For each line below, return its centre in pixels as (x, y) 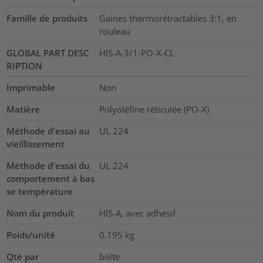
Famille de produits (47, 18)
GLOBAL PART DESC (48, 53)
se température (40, 191)
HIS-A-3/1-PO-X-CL (136, 53)
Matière (23, 109)
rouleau (114, 31)
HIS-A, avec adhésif (137, 213)
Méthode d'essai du (48, 165)
